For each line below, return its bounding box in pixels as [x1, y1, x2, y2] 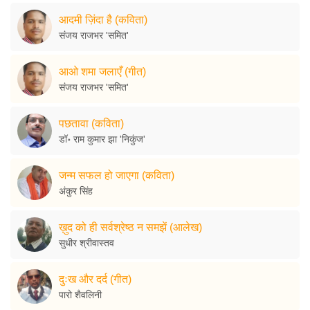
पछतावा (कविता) [59, 117, 124, 129]
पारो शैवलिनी [59, 289, 102, 300]
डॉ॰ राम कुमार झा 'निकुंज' [59, 133, 145, 145]
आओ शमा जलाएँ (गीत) [59, 65, 146, 77]
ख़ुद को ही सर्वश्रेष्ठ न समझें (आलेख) [59, 221, 202, 233]
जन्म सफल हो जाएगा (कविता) [59, 169, 174, 181]
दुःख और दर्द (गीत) [59, 273, 131, 285]
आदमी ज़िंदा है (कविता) [59, 13, 147, 26]
